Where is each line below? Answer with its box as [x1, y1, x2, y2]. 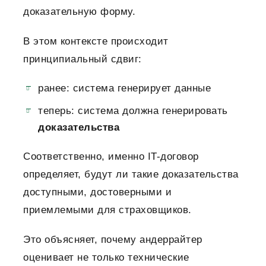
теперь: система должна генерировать [38, 105, 228, 117]
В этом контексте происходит [23, 36, 169, 47]
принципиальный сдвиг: [23, 53, 142, 65]
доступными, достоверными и [23, 186, 172, 198]
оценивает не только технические [23, 252, 189, 264]
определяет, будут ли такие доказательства [23, 169, 239, 180]
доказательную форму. [23, 6, 135, 18]
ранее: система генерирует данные [38, 83, 211, 94]
